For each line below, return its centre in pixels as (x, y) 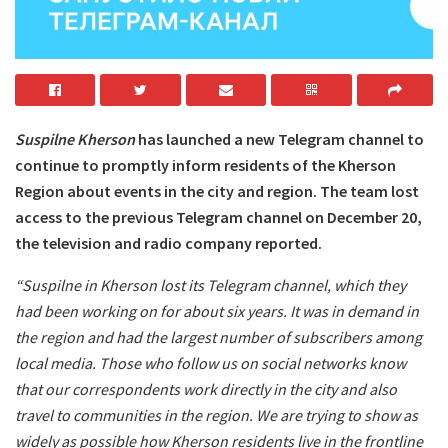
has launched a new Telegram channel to (279, 138)
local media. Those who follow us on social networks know (210, 362)
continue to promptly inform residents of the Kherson (205, 164)
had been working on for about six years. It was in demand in (217, 310)
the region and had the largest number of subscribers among (218, 336)
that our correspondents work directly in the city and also (206, 388)
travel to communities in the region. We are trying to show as (216, 414)
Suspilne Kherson (75, 138)
